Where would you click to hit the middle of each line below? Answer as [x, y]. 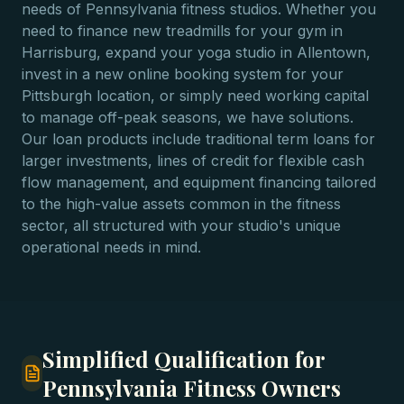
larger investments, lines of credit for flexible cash [193, 161]
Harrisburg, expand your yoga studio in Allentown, [196, 52]
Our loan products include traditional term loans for [198, 139]
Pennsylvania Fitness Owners [192, 388]
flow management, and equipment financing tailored [199, 182]
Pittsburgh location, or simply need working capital [195, 96]
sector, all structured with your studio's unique [181, 225]
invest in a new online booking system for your [183, 74]
